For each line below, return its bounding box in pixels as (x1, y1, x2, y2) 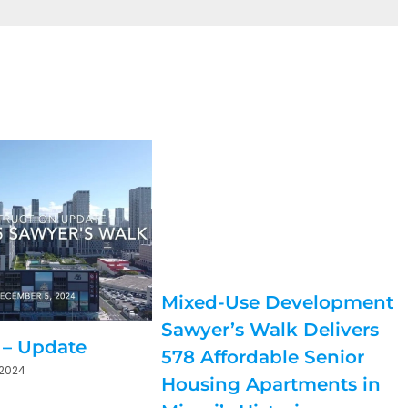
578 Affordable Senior (161, 346, 365, 369)
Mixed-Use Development (161, 291, 394, 314)
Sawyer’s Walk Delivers (161, 319, 380, 342)
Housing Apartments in (161, 373, 382, 396)
